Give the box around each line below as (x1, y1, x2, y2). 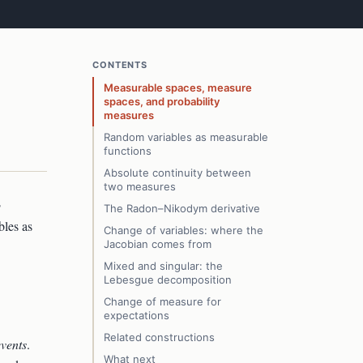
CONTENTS (92, 59, 148, 70)
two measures (104, 180, 176, 193)
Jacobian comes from (104, 237, 211, 250)
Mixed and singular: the (104, 259, 223, 272)
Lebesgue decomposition (104, 273, 232, 286)
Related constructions (104, 331, 215, 344)
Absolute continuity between (104, 166, 251, 179)
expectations (104, 309, 169, 322)
